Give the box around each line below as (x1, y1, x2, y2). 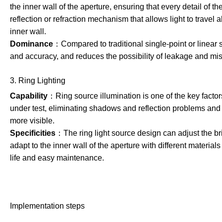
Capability (9, 92, 48, 100)
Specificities (9, 129, 55, 137)
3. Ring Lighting (9, 76, 65, 85)
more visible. (9, 116, 55, 125)
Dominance (9, 40, 53, 48)
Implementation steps (9, 202, 85, 210)
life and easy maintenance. (9, 154, 104, 162)
